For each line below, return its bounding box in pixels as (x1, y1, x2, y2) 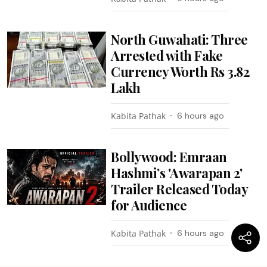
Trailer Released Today (111, 180, 248, 198)
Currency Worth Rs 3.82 (111, 63, 250, 80)
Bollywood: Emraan (111, 148, 227, 166)
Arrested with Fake (111, 46, 223, 64)
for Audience (111, 196, 187, 214)
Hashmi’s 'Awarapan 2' (111, 164, 243, 182)
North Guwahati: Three (111, 30, 248, 48)
